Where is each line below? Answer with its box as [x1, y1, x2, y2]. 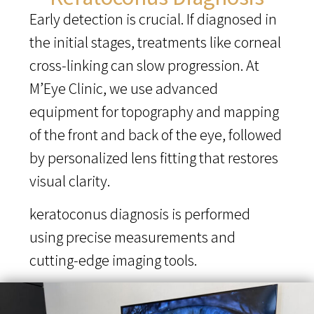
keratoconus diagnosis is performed [29, 204, 250, 224]
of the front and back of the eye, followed [29, 124, 282, 144]
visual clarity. [29, 170, 110, 191]
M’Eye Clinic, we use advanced [29, 78, 218, 98]
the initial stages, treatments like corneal [29, 32, 281, 52]
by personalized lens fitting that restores [29, 147, 278, 168]
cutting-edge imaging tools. [29, 250, 197, 271]
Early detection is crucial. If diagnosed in [29, 8, 277, 29]
